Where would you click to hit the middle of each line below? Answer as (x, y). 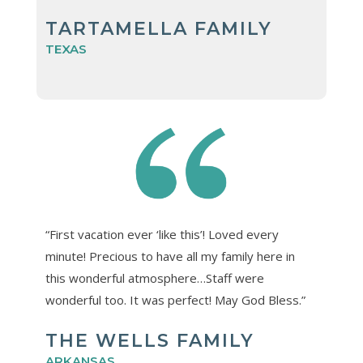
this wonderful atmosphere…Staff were (154, 278)
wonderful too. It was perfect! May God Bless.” (175, 300)
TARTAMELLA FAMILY (158, 29)
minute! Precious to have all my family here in (170, 256)
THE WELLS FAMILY (149, 341)
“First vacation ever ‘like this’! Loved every (162, 235)
